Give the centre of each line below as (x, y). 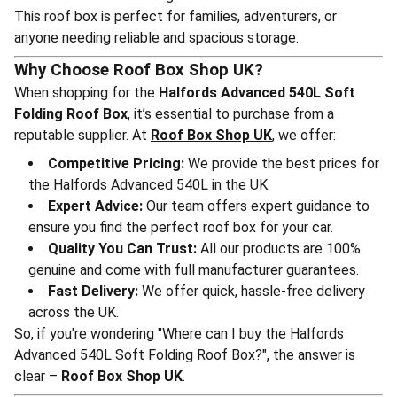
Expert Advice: (95, 206)
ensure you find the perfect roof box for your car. (181, 227)
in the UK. (239, 185)
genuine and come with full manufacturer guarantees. (194, 270)
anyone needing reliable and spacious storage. (156, 38)
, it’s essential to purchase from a (231, 114)
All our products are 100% (279, 249)
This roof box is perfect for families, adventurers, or (175, 16)
